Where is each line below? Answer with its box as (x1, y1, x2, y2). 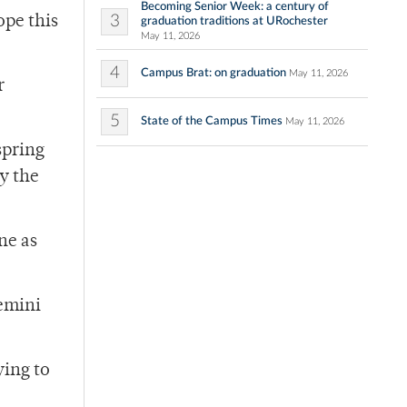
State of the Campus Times (141, 114, 283, 128)
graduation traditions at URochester (141, 15, 328, 28)
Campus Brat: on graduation (141, 66, 286, 80)
